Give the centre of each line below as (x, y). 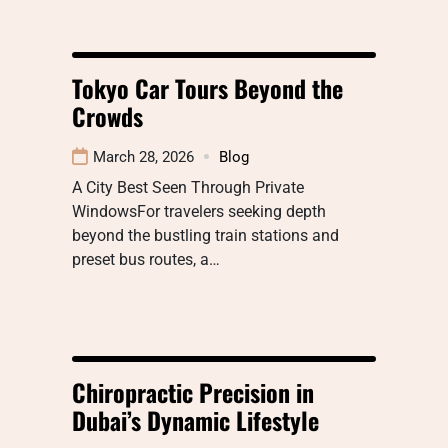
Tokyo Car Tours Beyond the (207, 87)
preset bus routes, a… (146, 259)
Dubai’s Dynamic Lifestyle (195, 419)
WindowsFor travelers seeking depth (199, 211)
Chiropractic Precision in (193, 391)
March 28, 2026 (143, 156)
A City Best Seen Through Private (188, 187)
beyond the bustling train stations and (205, 235)
